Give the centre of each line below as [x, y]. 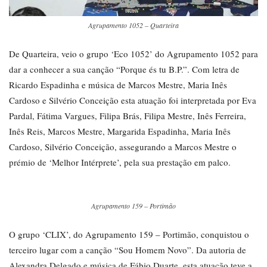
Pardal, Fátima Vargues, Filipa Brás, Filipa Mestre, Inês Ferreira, [128, 115]
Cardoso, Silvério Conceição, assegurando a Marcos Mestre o [123, 146]
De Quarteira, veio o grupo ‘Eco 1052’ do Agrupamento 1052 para [133, 53]
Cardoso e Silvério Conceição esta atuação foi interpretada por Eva [133, 100]
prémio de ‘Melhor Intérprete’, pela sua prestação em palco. [120, 162]
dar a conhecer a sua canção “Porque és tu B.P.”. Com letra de [124, 69]
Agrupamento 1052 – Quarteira [133, 25]
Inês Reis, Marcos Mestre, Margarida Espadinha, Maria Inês [120, 131]
